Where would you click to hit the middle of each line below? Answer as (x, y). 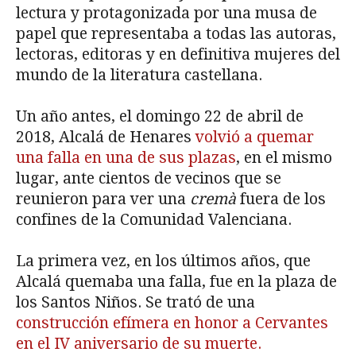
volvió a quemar (255, 137)
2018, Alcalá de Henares (106, 137)
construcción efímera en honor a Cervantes (172, 323)
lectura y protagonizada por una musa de (166, 13)
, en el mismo (284, 157)
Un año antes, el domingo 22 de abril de (160, 116)
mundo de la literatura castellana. (139, 75)
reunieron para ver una (103, 199)
